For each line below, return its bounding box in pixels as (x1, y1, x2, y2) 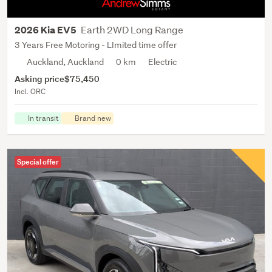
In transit (28, 113, 59, 124)
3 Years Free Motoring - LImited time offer (15, 39, 177, 51)
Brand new (75, 113, 111, 124)
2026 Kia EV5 (15, 24, 78, 37)
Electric (148, 56, 177, 68)
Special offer (17, 157, 59, 168)
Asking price (15, 73, 64, 85)
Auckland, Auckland (27, 56, 104, 68)
